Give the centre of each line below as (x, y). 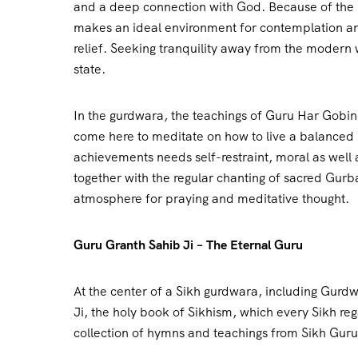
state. (89, 70)
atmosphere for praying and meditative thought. (211, 199)
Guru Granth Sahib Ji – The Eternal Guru (188, 245)
